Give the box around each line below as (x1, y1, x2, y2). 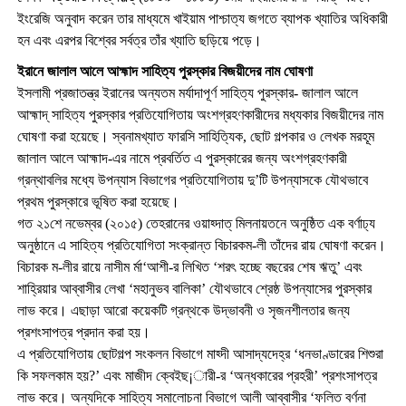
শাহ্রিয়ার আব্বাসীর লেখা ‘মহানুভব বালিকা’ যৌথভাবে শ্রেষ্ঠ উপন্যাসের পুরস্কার (16, 280, 372, 296)
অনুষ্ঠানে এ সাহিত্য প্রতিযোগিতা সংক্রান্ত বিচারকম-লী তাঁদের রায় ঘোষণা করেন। (16, 237, 386, 253)
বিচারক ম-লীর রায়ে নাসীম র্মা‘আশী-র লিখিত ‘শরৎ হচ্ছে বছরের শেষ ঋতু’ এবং (16, 258, 362, 275)
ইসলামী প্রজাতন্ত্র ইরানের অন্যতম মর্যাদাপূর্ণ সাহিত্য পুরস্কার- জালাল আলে (16, 84, 358, 101)
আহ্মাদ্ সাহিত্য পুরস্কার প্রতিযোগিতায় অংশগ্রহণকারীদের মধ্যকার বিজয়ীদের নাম (16, 106, 383, 122)
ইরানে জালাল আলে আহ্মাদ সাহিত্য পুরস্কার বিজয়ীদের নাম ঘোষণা (16, 63, 313, 79)
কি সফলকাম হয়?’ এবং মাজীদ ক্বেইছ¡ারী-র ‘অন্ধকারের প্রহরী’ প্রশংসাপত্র (16, 367, 377, 383)
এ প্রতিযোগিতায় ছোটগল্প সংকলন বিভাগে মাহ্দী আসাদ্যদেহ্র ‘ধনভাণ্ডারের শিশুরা (16, 345, 383, 362)
